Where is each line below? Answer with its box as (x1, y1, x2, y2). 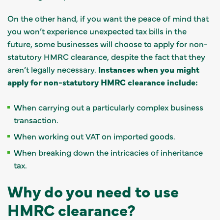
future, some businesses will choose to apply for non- (7, 38, 208, 49)
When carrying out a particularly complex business (14, 101, 203, 112)
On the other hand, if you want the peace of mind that (7, 12, 209, 24)
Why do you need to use (7, 180, 179, 201)
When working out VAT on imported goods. (14, 130, 177, 141)
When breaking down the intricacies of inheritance (14, 146, 203, 158)
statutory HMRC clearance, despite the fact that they (7, 51, 205, 62)
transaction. (14, 114, 60, 125)
